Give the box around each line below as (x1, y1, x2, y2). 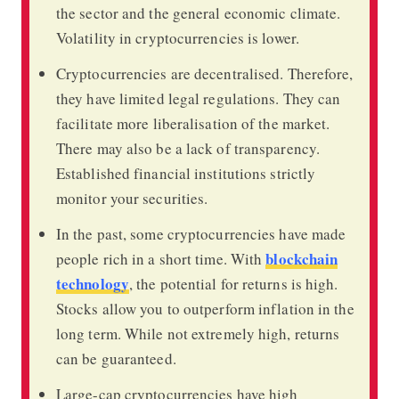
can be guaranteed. (55, 347, 176, 369)
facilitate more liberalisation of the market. (55, 112, 330, 134)
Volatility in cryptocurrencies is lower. (55, 27, 299, 48)
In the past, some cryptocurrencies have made (55, 223, 346, 244)
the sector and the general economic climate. (55, 2, 341, 23)
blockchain (265, 247, 338, 270)
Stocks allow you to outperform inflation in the (55, 297, 354, 319)
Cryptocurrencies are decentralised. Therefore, (55, 62, 354, 84)
